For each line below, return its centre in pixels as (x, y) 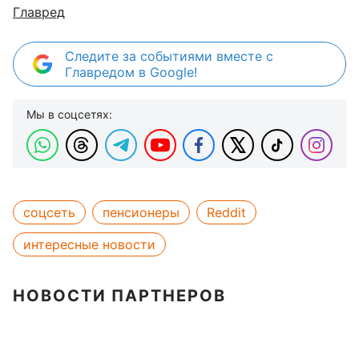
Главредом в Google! (131, 72)
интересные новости (89, 244)
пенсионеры (141, 212)
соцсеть (49, 212)
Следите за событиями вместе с (169, 56)
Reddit (226, 212)
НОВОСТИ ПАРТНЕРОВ (119, 296)
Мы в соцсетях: (69, 114)
